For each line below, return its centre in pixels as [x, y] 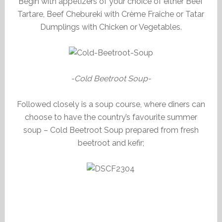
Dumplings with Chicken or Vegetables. [111, 27]
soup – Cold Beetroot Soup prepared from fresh [111, 130]
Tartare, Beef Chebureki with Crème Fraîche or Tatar [111, 14]
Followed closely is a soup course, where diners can [111, 104]
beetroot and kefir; [111, 143]
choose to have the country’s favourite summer [111, 117]
